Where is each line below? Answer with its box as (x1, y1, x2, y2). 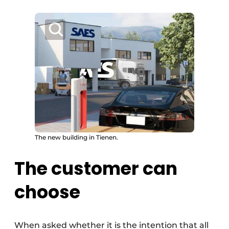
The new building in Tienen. (35, 133, 118, 141)
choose (14, 179, 80, 205)
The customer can (14, 156, 177, 181)
